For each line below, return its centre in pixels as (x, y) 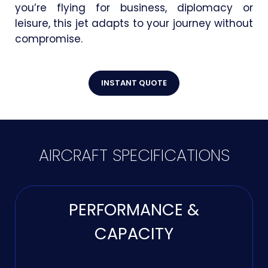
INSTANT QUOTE (134, 83)
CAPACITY (134, 233)
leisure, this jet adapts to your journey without (134, 23)
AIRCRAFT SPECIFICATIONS (134, 155)
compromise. (49, 39)
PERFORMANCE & (134, 209)
